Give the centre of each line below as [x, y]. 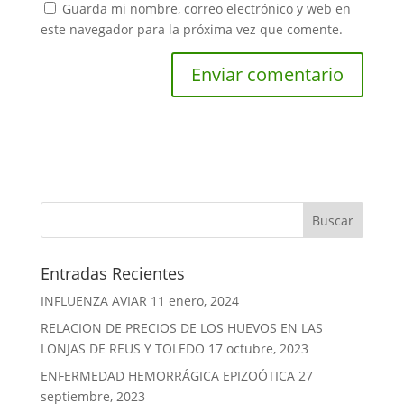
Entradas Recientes [112, 273]
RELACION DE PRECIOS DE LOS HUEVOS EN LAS [181, 327]
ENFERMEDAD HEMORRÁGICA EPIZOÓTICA [167, 375]
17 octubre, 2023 [258, 348]
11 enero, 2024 [194, 300]
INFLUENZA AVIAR [93, 300]
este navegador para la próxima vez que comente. [191, 29]
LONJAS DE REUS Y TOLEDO [122, 348]
